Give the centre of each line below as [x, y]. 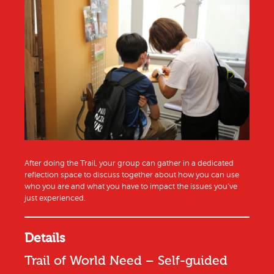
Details [45, 238]
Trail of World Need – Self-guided [126, 261]
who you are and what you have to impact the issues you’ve [131, 187]
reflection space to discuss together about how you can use [132, 175]
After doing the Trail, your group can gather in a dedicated [129, 164]
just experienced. [55, 198]
